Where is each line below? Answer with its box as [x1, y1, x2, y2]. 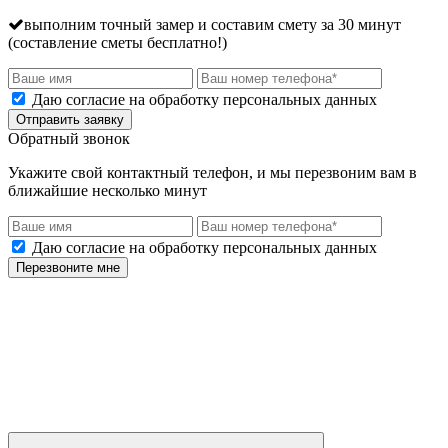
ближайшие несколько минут [8, 182, 207, 200]
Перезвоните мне [16, 260, 120, 276]
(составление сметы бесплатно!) [8, 34, 227, 52]
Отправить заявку [16, 112, 124, 128]
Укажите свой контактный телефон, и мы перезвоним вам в [8, 164, 417, 182]
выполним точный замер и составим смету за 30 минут [24, 16, 401, 34]
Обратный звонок [8, 130, 130, 148]
